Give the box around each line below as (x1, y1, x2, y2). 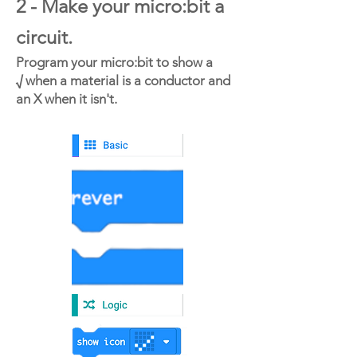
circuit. (16, 25, 77, 49)
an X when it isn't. (16, 91, 117, 107)
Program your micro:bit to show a (16, 54, 213, 70)
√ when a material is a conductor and (16, 73, 230, 88)
